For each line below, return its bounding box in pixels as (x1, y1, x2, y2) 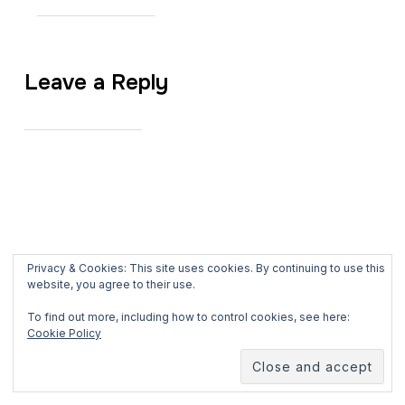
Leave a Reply (24, 69, 168, 97)
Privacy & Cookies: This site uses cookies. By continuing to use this (27, 261, 385, 275)
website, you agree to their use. (27, 278, 195, 291)
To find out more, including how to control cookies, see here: (27, 310, 350, 324)
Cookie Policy (27, 326, 101, 340)
